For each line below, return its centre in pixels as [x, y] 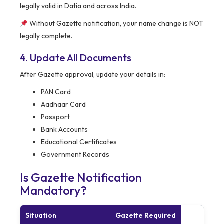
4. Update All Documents [76, 58]
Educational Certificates [79, 142]
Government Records [75, 155]
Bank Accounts [64, 130]
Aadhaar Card [63, 105]
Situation [41, 216]
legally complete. [46, 36]
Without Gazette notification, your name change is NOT [115, 24]
